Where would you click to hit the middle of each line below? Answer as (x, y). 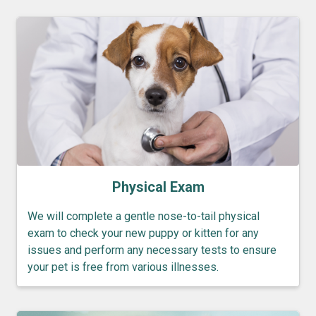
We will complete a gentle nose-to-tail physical (144, 217)
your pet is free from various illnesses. (123, 267)
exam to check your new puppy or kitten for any (143, 233)
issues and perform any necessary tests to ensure (152, 250)
